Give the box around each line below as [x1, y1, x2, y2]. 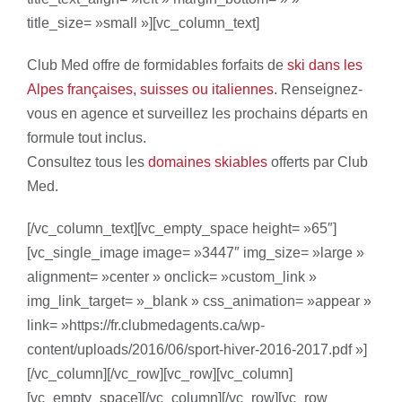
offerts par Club [267, 154, 368, 170]
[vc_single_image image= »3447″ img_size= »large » [27, 245, 364, 260]
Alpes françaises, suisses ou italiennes [27, 82, 274, 97]
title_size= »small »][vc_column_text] [27, 15, 259, 31]
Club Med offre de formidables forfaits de [27, 57, 287, 73]
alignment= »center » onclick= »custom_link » [27, 269, 317, 284]
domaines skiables [148, 154, 267, 170]
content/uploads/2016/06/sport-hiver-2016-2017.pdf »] [27, 342, 367, 357]
